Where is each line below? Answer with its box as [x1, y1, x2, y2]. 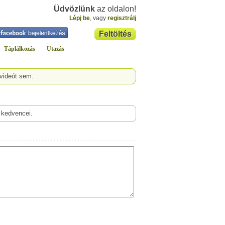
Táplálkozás [4, 45, 35, 52]
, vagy [90, 15, 107, 22]
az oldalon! [95, 5, 136, 13]
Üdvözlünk [54, 5, 95, 13]
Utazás [47, 45, 64, 52]
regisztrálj [107, 15, 136, 22]
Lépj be [69, 15, 90, 22]
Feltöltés [99, 30, 132, 38]
